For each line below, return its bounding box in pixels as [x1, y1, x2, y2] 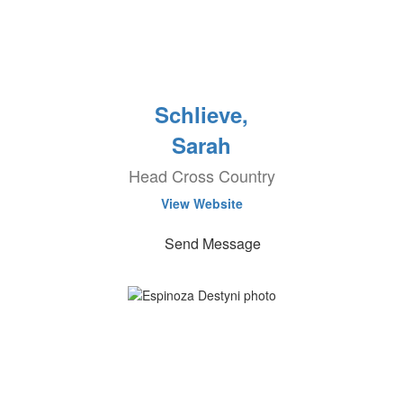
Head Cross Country [128, 164, 275, 187]
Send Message [164, 233, 261, 254]
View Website [160, 194, 243, 212]
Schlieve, [155, 99, 248, 130]
